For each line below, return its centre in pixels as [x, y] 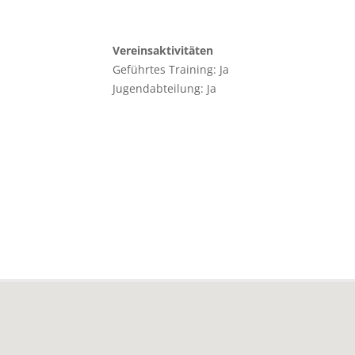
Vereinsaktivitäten [162, 51]
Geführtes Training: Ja [170, 70]
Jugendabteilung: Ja [164, 89]
